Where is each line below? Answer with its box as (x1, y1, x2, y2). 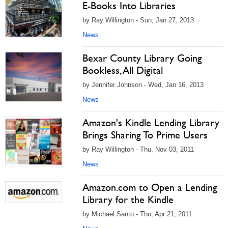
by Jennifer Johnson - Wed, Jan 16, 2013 (82, 81, 204, 89)
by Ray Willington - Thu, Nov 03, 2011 (82, 146, 194, 153)
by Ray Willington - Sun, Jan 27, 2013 (82, 16, 194, 24)
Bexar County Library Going (82, 52, 202, 64)
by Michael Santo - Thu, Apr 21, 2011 (82, 210, 192, 218)
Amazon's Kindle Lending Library (82, 117, 219, 129)
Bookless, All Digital (82, 64, 163, 76)
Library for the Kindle (82, 193, 174, 206)
